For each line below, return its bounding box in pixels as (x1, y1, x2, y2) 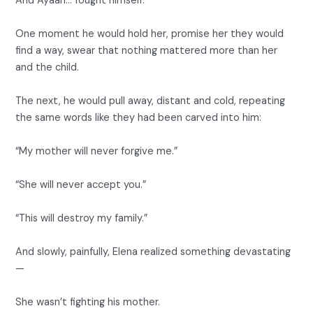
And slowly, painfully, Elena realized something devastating (15, 245, 291, 259)
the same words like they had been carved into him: (15, 111, 262, 125)
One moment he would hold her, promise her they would (15, 27, 284, 41)
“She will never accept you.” (15, 178, 147, 192)
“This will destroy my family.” (15, 212, 148, 226)
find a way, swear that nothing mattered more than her (15, 44, 278, 58)
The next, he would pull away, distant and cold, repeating (15, 94, 286, 108)
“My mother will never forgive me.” (15, 145, 178, 159)
